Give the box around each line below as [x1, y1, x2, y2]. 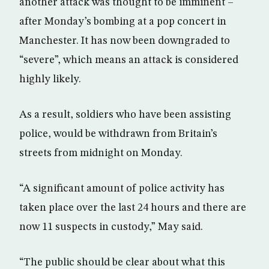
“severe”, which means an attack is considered [19, 55, 238, 66]
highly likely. [19, 74, 81, 85]
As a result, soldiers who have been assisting [19, 109, 231, 121]
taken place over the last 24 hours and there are [19, 202, 246, 214]
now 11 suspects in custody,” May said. [19, 222, 203, 233]
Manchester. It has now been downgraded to [19, 35, 230, 47]
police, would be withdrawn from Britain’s [19, 128, 217, 140]
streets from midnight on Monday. [19, 148, 183, 159]
